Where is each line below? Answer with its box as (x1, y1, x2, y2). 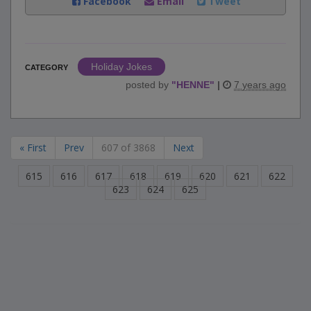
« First (19, 141, 47, 155)
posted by (126, 79, 171, 91)
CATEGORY (25, 63, 68, 72)
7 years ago (234, 79, 286, 91)
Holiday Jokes (91, 61, 152, 73)
